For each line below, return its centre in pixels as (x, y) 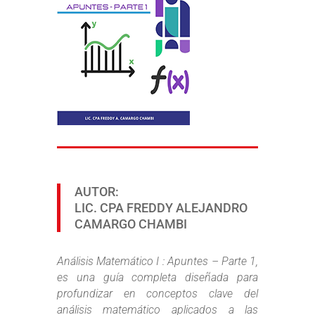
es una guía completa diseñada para (157, 277)
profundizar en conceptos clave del (157, 294)
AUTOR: (96, 192)
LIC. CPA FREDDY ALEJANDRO (161, 208)
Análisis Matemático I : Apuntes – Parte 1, (157, 261)
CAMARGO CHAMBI (130, 224)
